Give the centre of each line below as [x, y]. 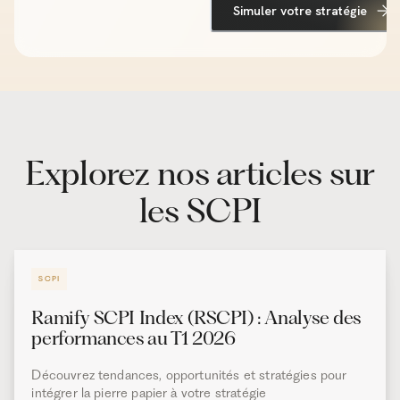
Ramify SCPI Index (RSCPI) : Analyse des [196, 318]
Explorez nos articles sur [200, 172]
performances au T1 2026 [133, 338]
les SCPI [200, 210]
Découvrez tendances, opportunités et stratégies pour [189, 375]
